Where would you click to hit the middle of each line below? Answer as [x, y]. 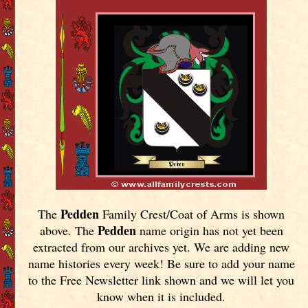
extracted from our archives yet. [114, 246]
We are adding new [242, 246]
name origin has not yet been [209, 230]
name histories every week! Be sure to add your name [161, 263]
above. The [68, 230]
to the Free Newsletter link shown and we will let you [162, 279]
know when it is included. [162, 296]
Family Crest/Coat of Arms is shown [192, 213]
